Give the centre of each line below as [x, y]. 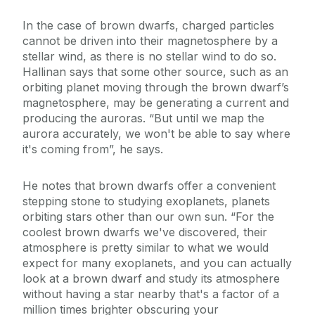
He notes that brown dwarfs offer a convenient [149, 186]
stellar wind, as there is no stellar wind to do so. [149, 57]
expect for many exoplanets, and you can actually [157, 263]
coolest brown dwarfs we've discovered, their [145, 232]
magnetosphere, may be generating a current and [156, 103]
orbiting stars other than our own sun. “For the [148, 217]
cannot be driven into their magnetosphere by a [150, 41]
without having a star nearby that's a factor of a [151, 294]
